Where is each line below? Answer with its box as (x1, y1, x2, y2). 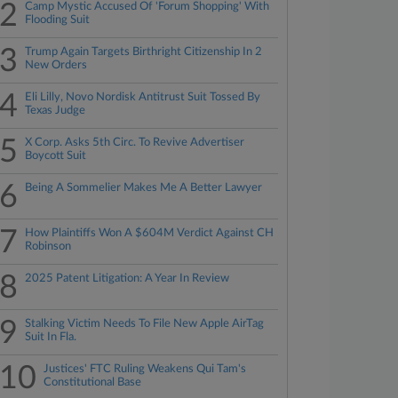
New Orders (25, 60, 88, 71)
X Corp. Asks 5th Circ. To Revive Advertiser (25, 137, 245, 148)
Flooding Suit (25, 14, 91, 26)
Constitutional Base (44, 377, 142, 388)
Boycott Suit (25, 150, 87, 162)
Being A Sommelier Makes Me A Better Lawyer (25, 182, 263, 194)
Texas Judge (25, 105, 86, 116)
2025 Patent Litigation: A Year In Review (25, 273, 230, 284)
